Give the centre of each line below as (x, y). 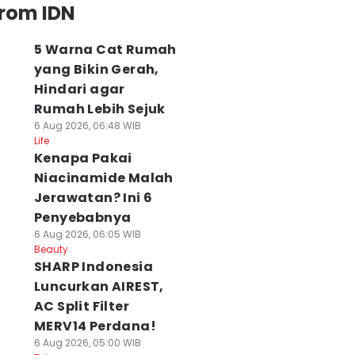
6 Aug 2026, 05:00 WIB (87, 343)
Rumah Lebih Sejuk (99, 109)
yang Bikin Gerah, (96, 69)
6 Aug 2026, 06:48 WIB (87, 126)
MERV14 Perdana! (95, 326)
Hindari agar (79, 89)
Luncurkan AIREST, (99, 286)
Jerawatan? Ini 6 (93, 198)
